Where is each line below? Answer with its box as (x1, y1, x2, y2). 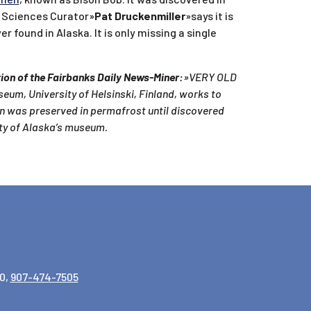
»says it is (185, 8, 233, 22)
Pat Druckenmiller (94, 8, 185, 22)
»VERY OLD (183, 69, 237, 83)
